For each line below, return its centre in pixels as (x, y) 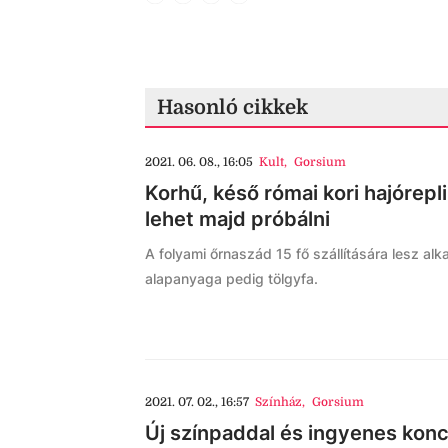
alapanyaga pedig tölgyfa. (231, 278)
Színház (279, 402)
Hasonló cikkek (232, 107)
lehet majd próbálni (237, 219)
